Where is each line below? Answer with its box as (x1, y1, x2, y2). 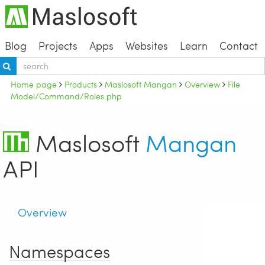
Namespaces (9, 240, 110, 263)
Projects (38, 37, 77, 53)
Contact (219, 37, 258, 53)
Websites (125, 37, 168, 53)
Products (64, 77, 97, 90)
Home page (11, 77, 57, 90)
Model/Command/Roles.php (11, 89, 122, 102)
